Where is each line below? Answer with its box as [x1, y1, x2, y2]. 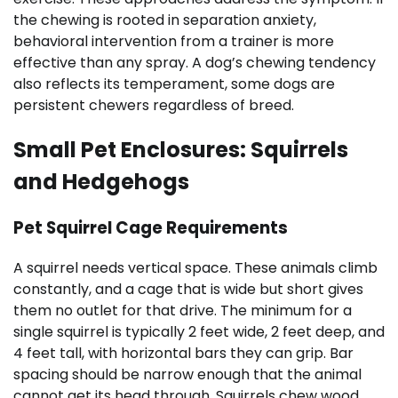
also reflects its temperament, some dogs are [13, 73, 335, 94]
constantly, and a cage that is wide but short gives [13, 278, 363, 299]
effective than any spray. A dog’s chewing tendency [13, 52, 376, 73]
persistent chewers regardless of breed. [13, 94, 294, 115]
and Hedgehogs [13, 166, 189, 196]
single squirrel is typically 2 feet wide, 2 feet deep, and [13, 321, 385, 342]
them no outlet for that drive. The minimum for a [13, 299, 352, 321]
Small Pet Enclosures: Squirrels [13, 134, 348, 164]
